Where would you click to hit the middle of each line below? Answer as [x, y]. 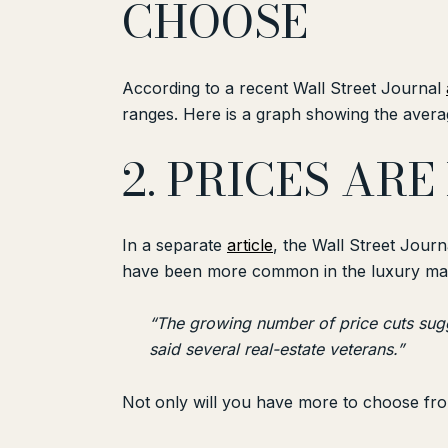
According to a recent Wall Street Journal [284, 87]
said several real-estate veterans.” [276, 349]
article [250, 245]
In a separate [174, 245]
